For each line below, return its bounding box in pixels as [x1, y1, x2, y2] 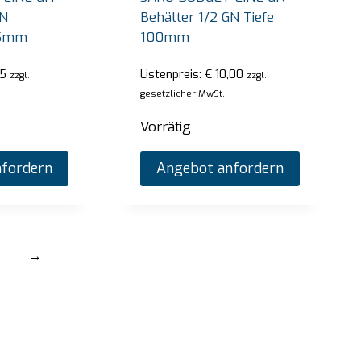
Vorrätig [140, 118, 192, 137]
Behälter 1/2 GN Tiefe [140, 7, 275, 27]
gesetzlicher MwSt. [140, 87, 226, 101]
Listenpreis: [140, 66, 205, 83]
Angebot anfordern [156, 159, 284, 179]
